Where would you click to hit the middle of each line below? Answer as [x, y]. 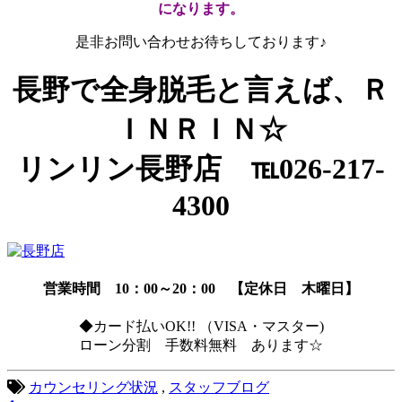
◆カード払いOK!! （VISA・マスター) [201, 327]
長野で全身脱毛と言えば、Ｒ [201, 90]
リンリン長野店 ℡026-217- [201, 169]
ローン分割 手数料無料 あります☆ [201, 345]
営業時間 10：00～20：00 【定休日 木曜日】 [201, 288]
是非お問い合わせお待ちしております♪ [201, 41]
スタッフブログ [219, 388]
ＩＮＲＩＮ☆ [201, 130]
